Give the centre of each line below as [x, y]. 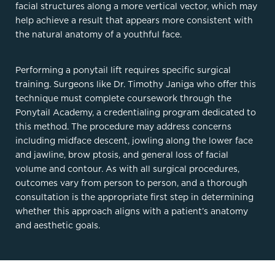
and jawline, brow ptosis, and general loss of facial [122, 154]
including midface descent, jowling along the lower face [134, 140]
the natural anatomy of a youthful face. [99, 34]
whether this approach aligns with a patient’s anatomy [132, 211]
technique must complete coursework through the [123, 98]
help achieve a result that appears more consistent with [134, 20]
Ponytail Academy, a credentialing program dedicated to [136, 112]
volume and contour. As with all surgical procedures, [127, 168]
